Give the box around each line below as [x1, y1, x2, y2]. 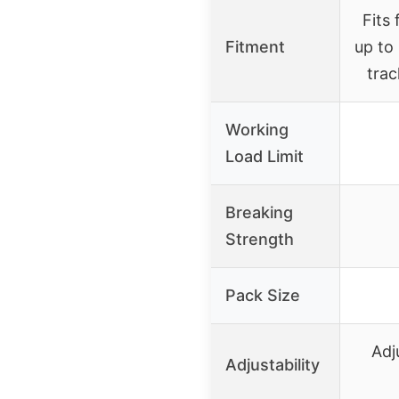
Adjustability [225, 354, 320, 374]
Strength [225, 229, 294, 248]
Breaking [225, 202, 293, 222]
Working [225, 119, 289, 139]
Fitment [225, 37, 285, 56]
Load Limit [225, 146, 304, 166]
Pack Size [225, 285, 300, 305]
